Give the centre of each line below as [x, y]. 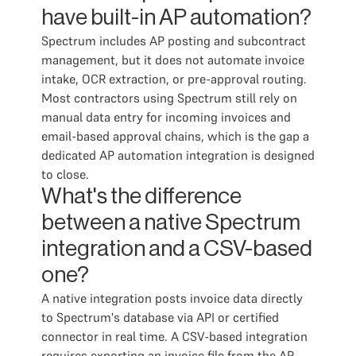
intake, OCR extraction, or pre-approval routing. [174, 79]
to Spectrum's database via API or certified [160, 317]
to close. [65, 174]
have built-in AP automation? [176, 17]
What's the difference [141, 196]
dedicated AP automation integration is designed [178, 155]
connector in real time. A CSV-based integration [174, 336]
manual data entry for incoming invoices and [166, 117]
